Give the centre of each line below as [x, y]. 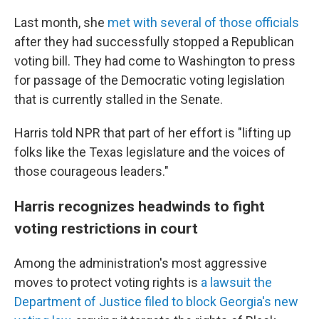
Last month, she [61, 23]
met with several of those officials [203, 23]
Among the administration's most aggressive [141, 263]
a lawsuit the [236, 283]
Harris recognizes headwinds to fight [140, 206]
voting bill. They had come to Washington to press [155, 61]
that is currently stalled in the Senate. [119, 100]
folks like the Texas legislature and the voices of [150, 152]
